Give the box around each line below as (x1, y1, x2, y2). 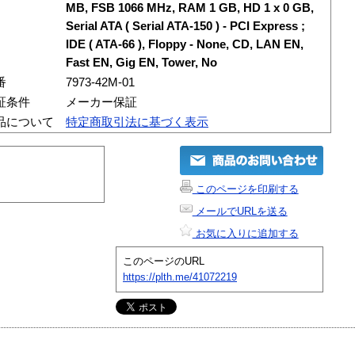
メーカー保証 (66, 95, 137, 109)
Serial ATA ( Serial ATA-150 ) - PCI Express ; (66, 19, 305, 32)
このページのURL (123, 254, 204, 267)
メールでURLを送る (192, 204, 288, 217)
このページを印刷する (192, 182, 299, 195)
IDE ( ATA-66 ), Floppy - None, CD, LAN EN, (66, 37, 303, 51)
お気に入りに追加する (192, 227, 299, 239)
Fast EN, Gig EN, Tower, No (66, 55, 217, 69)
